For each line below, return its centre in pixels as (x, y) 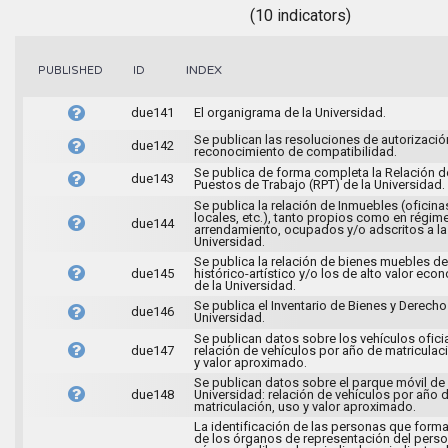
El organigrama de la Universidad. (289, 112)
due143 (152, 178)
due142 (152, 145)
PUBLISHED (70, 70)
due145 (152, 273)
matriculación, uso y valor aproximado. (304, 406)
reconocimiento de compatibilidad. (295, 151)
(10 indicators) (300, 15)
